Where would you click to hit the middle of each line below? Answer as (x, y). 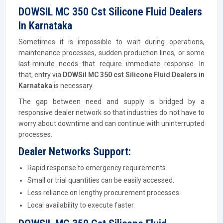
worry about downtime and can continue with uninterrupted (111, 123)
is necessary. (74, 86)
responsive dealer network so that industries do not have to (111, 112)
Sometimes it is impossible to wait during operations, (111, 42)
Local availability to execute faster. (81, 205)
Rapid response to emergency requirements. (97, 168)
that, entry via (41, 75)
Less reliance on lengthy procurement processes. (104, 193)
